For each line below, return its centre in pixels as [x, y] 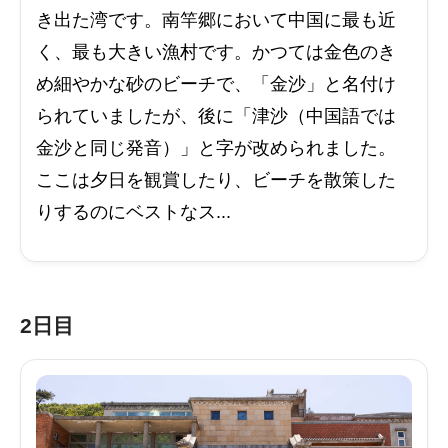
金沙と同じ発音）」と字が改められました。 [216, 148]
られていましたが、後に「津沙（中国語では [216, 116]
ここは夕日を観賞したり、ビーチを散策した [216, 180]
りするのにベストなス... [133, 212]
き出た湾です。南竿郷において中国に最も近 [216, 20]
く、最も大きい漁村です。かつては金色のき [216, 52]
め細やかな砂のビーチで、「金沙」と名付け [216, 84]
